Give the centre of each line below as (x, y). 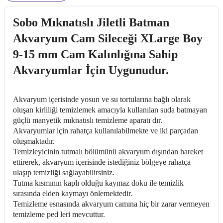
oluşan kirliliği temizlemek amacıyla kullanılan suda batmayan (110, 110)
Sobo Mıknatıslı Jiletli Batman (91, 22)
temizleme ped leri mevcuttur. (59, 214)
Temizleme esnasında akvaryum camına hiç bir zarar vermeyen (111, 204)
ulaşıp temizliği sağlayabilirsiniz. (64, 172)
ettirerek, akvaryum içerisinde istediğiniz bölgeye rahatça (102, 162)
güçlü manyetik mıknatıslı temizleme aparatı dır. (88, 120)
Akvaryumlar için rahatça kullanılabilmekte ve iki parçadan (106, 130)
